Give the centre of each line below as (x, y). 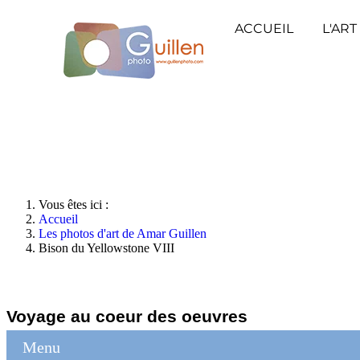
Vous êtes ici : (77, 205)
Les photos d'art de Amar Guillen (123, 233)
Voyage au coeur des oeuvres (127, 316)
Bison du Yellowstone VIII (106, 248)
